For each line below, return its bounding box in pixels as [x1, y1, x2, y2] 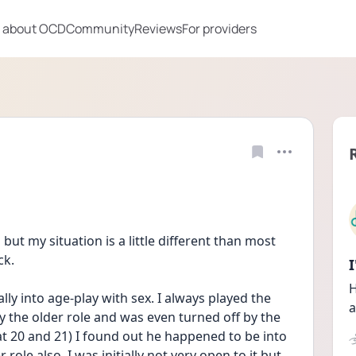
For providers [182, 20, 257, 37]
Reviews [134, 20, 182, 37]
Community [66, 20, 134, 37]
